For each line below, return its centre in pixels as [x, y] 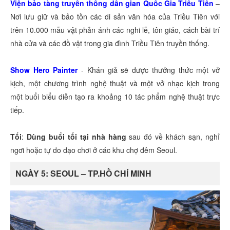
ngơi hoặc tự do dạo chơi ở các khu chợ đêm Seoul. [94, 150]
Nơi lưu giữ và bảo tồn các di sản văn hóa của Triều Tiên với [115, 17]
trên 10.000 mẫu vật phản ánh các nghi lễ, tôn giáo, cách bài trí [115, 30]
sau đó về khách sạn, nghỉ [173, 137]
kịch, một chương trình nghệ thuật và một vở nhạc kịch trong [115, 83]
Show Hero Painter [44, 70]
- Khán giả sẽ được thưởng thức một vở [149, 70]
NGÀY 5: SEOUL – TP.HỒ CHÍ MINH [83, 174]
